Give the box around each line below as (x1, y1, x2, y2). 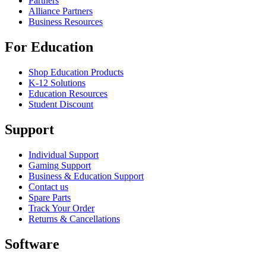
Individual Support (28, 149, 99, 160)
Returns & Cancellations (28, 213, 120, 224)
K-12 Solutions (28, 77, 85, 88)
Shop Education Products (28, 66, 123, 77)
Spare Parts (28, 192, 71, 202)
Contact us (28, 181, 68, 192)
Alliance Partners (28, 6, 93, 17)
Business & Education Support (28, 170, 144, 181)
